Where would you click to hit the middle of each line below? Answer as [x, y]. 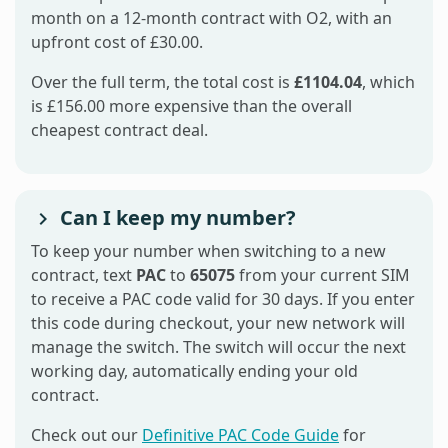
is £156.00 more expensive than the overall [191, 105]
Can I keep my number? [175, 217]
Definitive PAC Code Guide [240, 434]
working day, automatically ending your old [194, 370]
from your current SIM [322, 274]
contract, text [83, 274]
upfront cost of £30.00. [117, 41]
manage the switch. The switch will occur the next [218, 346]
